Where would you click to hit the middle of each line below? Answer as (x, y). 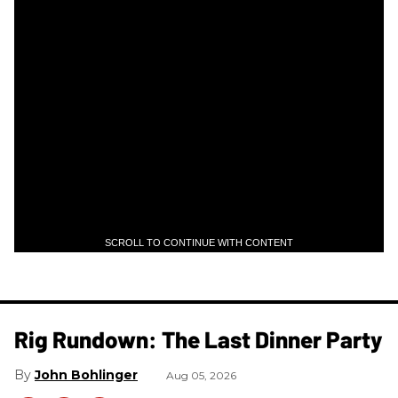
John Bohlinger (86, 374)
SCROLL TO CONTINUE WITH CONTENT (199, 242)
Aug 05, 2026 (201, 375)
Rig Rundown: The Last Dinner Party (199, 338)
